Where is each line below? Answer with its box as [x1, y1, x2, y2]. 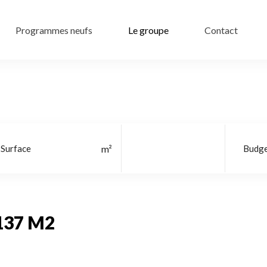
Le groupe [128, 24, 169, 36]
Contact [204, 24, 238, 36]
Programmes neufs [15, 24, 92, 36]
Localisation [139, 142, 190, 154]
